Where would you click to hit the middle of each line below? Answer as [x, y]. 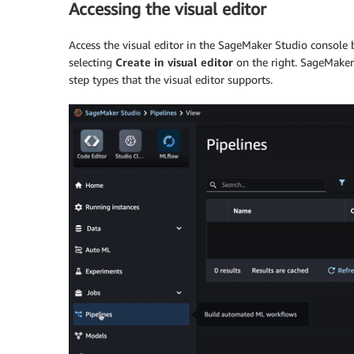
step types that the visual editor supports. [171, 79]
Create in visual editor [176, 62]
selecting [92, 62]
